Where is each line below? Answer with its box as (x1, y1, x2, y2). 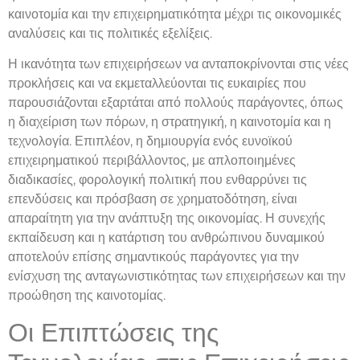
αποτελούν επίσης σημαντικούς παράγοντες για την (8, 249, 299, 265)
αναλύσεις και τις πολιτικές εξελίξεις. (8, 26, 212, 41)
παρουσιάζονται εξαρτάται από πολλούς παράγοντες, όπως (8, 95, 343, 111)
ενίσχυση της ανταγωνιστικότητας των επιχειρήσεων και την (8, 268, 346, 284)
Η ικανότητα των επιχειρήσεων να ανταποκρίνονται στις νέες (8, 56, 349, 72)
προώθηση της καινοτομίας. (8, 288, 166, 304)
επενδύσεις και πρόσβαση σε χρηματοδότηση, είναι (8, 191, 297, 207)
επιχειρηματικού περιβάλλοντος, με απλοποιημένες (8, 153, 296, 169)
